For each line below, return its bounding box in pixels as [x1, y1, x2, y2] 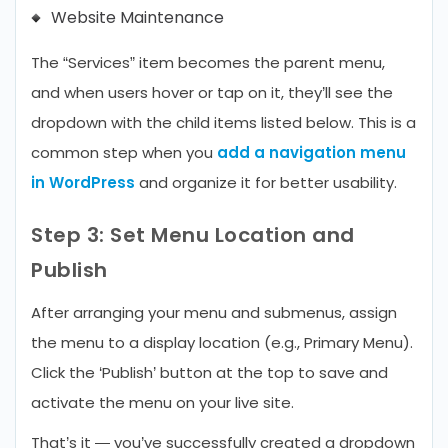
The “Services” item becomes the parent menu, [31, 52, 385, 73]
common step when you [31, 142, 217, 163]
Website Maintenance [51, 6, 224, 29]
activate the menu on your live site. [31, 392, 294, 413]
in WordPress [31, 172, 135, 193]
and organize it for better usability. [135, 172, 397, 193]
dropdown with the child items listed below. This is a [31, 112, 416, 133]
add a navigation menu [217, 142, 406, 163]
